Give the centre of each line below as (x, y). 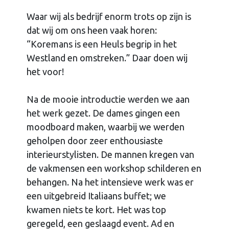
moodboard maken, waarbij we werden (106, 127)
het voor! (45, 71)
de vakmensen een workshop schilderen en (114, 168)
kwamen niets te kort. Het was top (97, 209)
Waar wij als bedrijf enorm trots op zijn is (109, 16)
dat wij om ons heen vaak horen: (92, 30)
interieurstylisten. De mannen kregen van (111, 154)
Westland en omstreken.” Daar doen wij (107, 58)
